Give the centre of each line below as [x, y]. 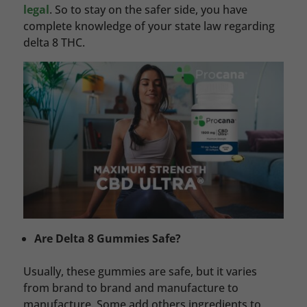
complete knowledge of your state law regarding [149, 26]
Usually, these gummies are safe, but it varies [140, 271]
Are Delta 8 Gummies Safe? [107, 238]
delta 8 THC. [54, 43]
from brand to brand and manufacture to [131, 287]
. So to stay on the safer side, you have [148, 10]
